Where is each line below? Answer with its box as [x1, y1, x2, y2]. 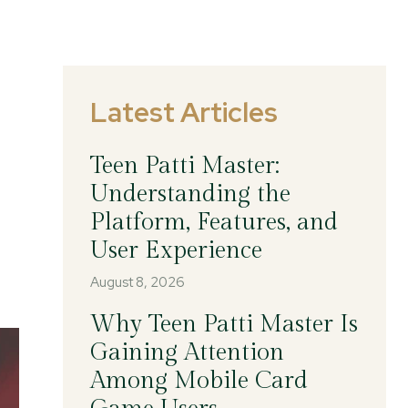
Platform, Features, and [89, 209, 338, 236]
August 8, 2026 [89, 273, 185, 291]
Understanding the [89, 180, 291, 208]
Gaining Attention [89, 339, 284, 366]
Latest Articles [89, 94, 278, 130]
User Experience [89, 237, 262, 264]
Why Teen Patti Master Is [89, 311, 358, 338]
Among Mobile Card [89, 367, 308, 394]
